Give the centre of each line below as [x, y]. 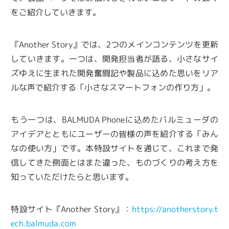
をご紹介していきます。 [56, 13]
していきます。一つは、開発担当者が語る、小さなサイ [114, 59]
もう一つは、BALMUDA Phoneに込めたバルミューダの [114, 120]
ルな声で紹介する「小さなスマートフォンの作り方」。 [113, 88]
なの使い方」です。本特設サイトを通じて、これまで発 [114, 148]
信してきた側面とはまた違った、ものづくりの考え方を [114, 163]
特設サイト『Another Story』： [71, 209]
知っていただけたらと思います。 [72, 177]
